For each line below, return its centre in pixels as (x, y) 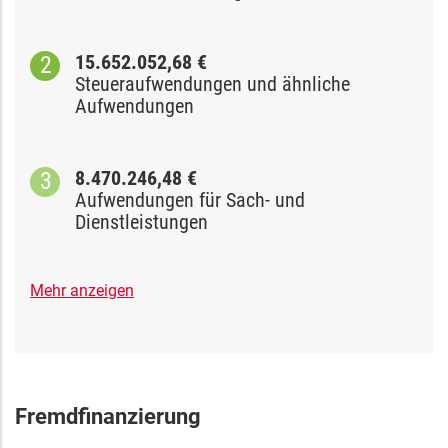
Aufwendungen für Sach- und (190, 199)
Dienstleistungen (141, 221)
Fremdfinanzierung (108, 416)
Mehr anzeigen (82, 290)
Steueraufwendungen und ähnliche (212, 83)
